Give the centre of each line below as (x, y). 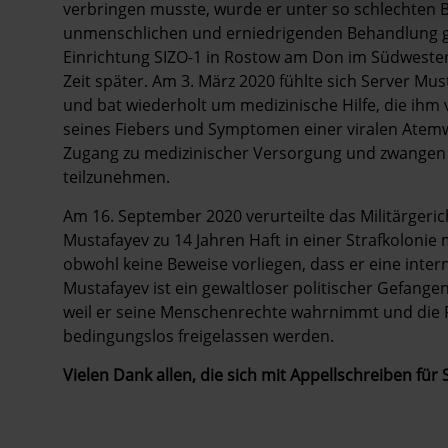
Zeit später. (107, 81)
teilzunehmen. (116, 177)
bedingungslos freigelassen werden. (198, 336)
